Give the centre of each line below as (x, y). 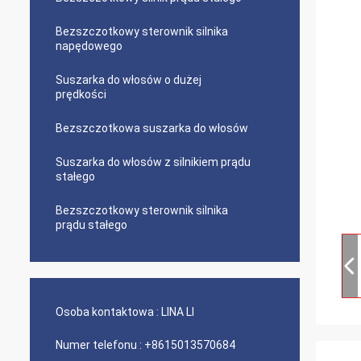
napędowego (89, 46)
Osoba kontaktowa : (107, 312)
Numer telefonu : (99, 345)
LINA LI (178, 312)
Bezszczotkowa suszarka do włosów (152, 128)
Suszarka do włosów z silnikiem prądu (153, 162)
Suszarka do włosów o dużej (129, 80)
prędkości (81, 94)
